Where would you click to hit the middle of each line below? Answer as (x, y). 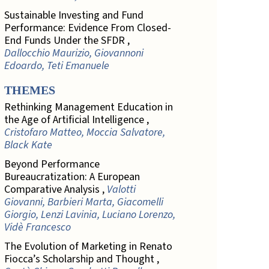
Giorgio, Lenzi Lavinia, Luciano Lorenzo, (89, 214)
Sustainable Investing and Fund (74, 16)
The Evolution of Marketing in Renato (88, 247)
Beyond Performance (52, 164)
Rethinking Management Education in (88, 107)
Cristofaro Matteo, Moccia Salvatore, (84, 132)
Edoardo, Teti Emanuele (56, 66)
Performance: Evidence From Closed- (87, 28)
